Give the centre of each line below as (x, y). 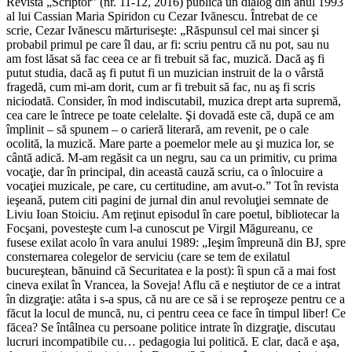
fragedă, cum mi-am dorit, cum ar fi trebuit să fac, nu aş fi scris (161, 87)
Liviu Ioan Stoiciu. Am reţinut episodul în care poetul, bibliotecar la (173, 214)
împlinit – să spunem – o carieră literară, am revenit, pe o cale (158, 130)
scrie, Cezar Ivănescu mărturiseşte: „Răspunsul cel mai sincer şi (163, 31)
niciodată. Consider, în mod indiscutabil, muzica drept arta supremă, (174, 101)
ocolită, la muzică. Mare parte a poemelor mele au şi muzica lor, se (170, 144)
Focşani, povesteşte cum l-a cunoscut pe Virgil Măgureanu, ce (159, 229)
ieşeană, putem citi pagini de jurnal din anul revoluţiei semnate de (167, 200)
